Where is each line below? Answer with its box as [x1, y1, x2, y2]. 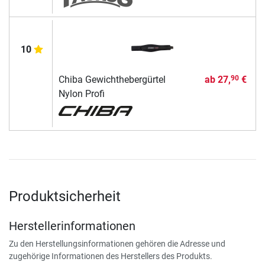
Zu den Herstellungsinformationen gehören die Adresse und [9, 238, 225, 248]
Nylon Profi [58, 88, 105, 99]
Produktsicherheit [9, 188, 121, 205]
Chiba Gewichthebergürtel [58, 73, 166, 85]
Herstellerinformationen [9, 218, 135, 233]
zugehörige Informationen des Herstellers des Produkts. [9, 251, 212, 261]
